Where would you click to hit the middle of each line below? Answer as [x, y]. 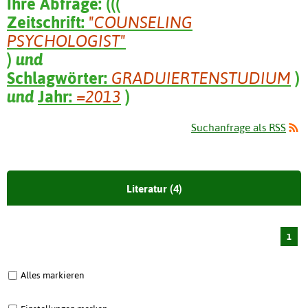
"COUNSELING [141, 22]
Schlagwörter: [59, 78]
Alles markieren [52, 275]
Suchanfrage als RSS [239, 128]
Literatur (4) [154, 189]
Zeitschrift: [48, 22]
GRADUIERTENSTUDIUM [201, 78]
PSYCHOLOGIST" [66, 41]
